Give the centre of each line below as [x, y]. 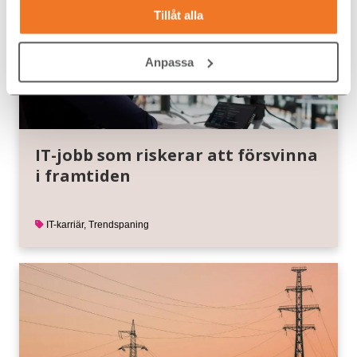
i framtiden [83, 175]
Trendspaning [119, 224]
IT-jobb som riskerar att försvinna [177, 155]
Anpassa [170, 62]
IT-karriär [65, 224]
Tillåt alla [178, 15]
